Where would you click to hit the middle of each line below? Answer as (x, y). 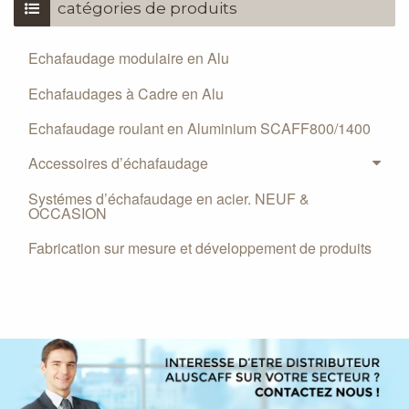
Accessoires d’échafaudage (118, 163)
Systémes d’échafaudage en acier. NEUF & (169, 198)
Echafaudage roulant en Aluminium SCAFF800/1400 (199, 129)
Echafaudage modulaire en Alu (129, 58)
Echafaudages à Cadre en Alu (126, 93)
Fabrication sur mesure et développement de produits (200, 248)
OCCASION (68, 213)
